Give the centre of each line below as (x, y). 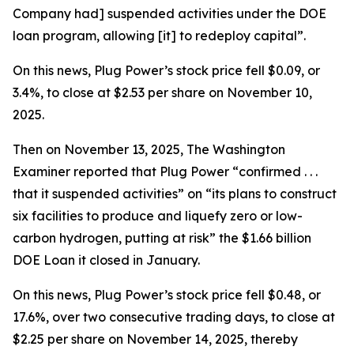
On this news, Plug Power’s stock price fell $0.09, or (166, 70)
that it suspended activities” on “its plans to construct (175, 194)
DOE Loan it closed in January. (106, 260)
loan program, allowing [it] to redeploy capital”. (159, 36)
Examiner (41, 171)
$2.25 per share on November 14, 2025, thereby (155, 339)
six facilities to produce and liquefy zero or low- (158, 216)
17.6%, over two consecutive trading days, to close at (174, 317)
